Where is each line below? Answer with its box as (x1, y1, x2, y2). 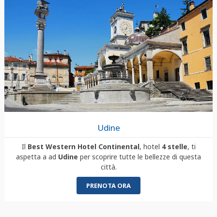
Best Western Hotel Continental (25, 141, 139, 151)
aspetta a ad (16, 152, 58, 161)
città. (100, 162, 117, 171)
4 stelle (161, 141, 187, 151)
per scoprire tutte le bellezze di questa (78, 152, 201, 161)
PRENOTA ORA (86, 181, 131, 190)
